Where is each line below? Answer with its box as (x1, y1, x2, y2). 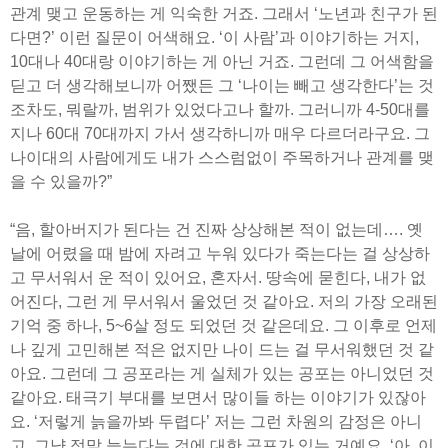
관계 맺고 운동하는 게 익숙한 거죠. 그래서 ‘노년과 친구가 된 (10, 4, 438, 22)
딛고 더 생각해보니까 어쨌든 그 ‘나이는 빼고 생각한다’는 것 (10, 76, 434, 94)
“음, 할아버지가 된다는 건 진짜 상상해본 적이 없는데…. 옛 (10, 220, 423, 238)
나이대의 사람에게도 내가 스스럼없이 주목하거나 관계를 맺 (10, 148, 434, 166)
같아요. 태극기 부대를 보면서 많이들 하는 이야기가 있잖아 (10, 388, 426, 406)
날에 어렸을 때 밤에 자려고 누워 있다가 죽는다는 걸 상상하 (10, 244, 430, 262)
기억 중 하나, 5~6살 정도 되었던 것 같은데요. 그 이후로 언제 (10, 316, 437, 334)
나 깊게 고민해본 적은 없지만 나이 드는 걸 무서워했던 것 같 (10, 340, 434, 358)
